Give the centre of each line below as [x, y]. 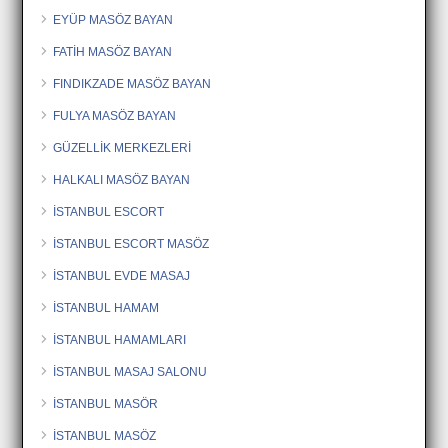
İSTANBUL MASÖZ [105, 435]
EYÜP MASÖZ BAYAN [113, 19]
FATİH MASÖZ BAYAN [113, 51]
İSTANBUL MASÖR [106, 403]
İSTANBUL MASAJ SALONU [130, 371]
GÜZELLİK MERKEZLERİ [122, 147]
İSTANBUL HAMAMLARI [120, 339]
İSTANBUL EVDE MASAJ [122, 275]
